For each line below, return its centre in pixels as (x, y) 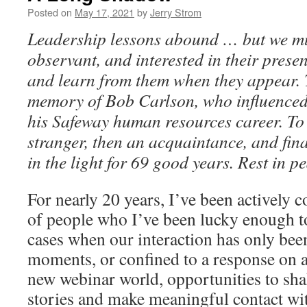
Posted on (50, 12)
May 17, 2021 (105, 12)
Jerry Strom (176, 12)
